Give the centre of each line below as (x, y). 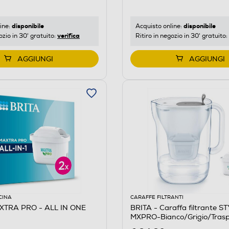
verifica (68, 36)
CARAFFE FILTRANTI (157, 197)
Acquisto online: (159, 26)
